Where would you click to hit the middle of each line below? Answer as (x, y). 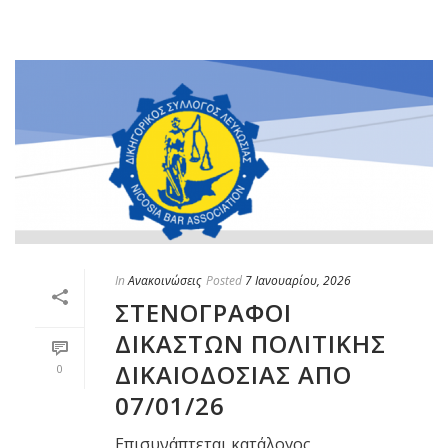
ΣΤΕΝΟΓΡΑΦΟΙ (203, 313)
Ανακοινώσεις (164, 281)
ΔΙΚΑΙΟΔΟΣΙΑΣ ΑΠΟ (233, 375)
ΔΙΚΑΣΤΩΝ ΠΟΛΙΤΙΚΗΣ (250, 344)
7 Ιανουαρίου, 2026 (298, 281)
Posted (224, 281)
